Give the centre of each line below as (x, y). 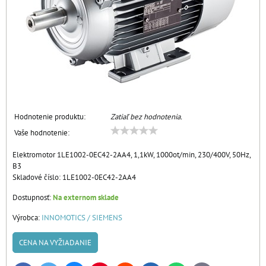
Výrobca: (27, 218)
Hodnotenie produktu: (50, 117)
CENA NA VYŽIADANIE (55, 243)
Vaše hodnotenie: (42, 133)
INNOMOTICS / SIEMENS (82, 218)
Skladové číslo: (37, 177)
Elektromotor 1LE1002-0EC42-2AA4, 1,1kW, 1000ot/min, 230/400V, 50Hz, (132, 155)
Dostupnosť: (33, 197)
